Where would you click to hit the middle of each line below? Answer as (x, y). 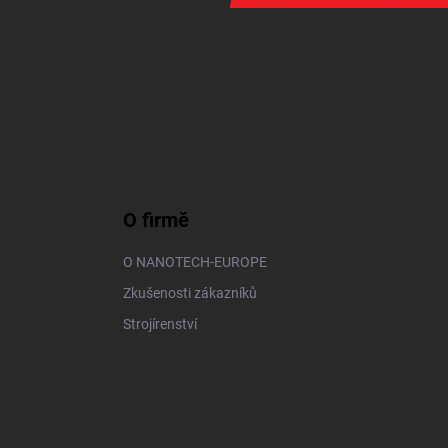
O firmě (156, 220)
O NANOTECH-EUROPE (195, 262)
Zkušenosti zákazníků (190, 293)
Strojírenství (160, 324)
